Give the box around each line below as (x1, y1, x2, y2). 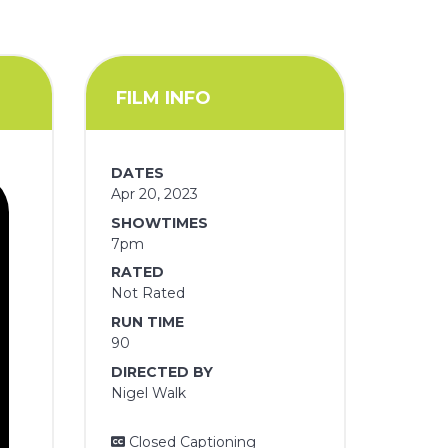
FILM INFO (115, 86, 211, 109)
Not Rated (111, 284, 186, 303)
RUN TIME (111, 312, 185, 331)
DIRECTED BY (111, 362, 214, 381)
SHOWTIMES (111, 213, 209, 232)
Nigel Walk (111, 383, 187, 402)
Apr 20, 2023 (111, 185, 199, 204)
